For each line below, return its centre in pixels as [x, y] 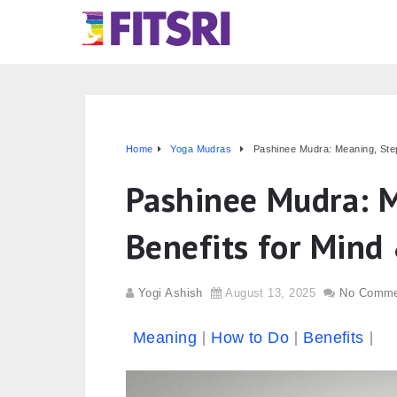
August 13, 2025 [270, 293]
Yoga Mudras [201, 149]
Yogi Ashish [170, 293]
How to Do [250, 338]
